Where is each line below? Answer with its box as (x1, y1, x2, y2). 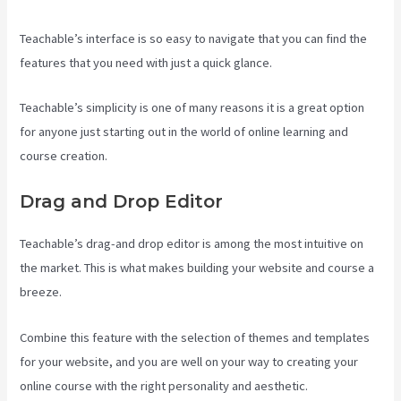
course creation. (20, 147, 108, 164)
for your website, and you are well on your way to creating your (20, 353, 359, 370)
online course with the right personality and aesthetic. (20, 377, 309, 394)
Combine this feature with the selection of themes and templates (20, 328, 371, 346)
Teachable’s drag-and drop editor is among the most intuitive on (20, 235, 364, 252)
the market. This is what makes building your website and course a (20, 260, 375, 277)
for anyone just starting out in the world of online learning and (20, 123, 349, 140)
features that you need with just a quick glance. (20, 54, 273, 71)
